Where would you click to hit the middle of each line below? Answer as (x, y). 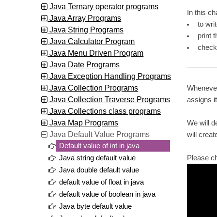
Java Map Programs (83, 122)
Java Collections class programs (104, 111)
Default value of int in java (100, 146)
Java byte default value (96, 206)
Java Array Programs (85, 18)
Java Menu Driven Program (96, 53)
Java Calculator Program (91, 41)
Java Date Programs (84, 64)
